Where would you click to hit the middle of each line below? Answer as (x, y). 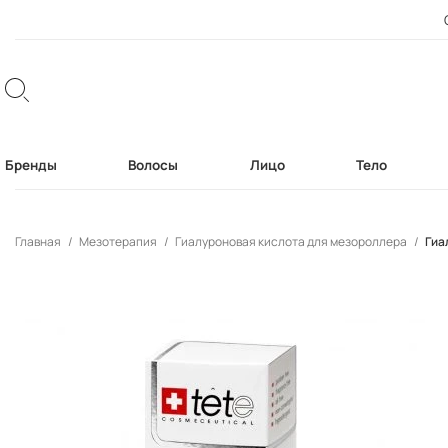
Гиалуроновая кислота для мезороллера (292, 241)
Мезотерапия (119, 241)
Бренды (31, 164)
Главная (39, 241)
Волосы (153, 164)
